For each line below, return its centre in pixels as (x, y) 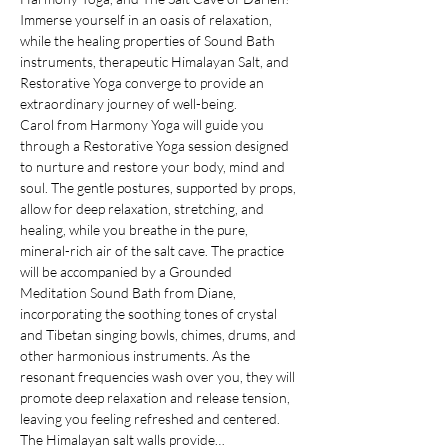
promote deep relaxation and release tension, (156, 397)
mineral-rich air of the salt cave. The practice (153, 250)
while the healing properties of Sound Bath (149, 40)
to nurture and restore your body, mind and (154, 166)
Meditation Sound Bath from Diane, (129, 292)
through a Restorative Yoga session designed (156, 145)
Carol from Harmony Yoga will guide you (143, 124)
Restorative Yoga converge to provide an (143, 82)
